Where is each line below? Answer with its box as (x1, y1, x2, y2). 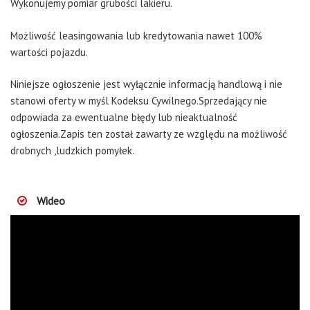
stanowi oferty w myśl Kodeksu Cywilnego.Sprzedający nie (10, 94, 267, 107)
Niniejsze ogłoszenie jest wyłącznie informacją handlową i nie (10, 77, 282, 91)
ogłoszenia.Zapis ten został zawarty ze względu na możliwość (10, 127, 287, 140)
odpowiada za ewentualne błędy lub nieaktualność (10, 111, 237, 124)
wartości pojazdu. (10, 45, 88, 59)
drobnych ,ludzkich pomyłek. (10, 144, 134, 157)
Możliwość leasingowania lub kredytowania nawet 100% (10, 28, 262, 42)
